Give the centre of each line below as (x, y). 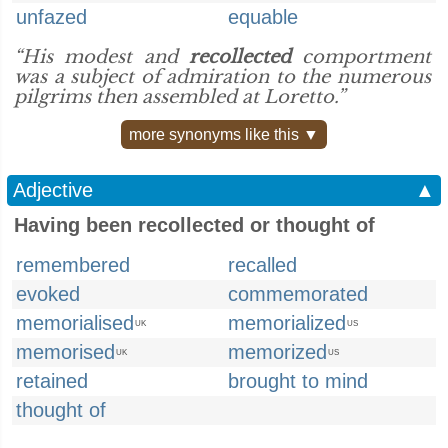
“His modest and (101, 57)
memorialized (287, 323)
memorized (277, 352)
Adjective (53, 190)
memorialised (75, 323)
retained (52, 381)
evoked (48, 294)
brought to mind (298, 381)
